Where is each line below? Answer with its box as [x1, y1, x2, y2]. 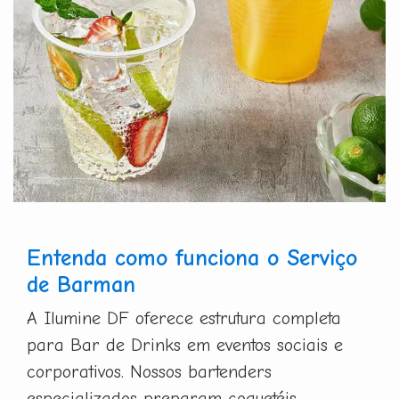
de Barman [27, 271, 135, 297]
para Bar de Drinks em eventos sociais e [27, 334, 343, 355]
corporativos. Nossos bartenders [27, 361, 272, 382]
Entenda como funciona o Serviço [27, 244, 357, 271]
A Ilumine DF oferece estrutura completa [27, 307, 341, 329]
